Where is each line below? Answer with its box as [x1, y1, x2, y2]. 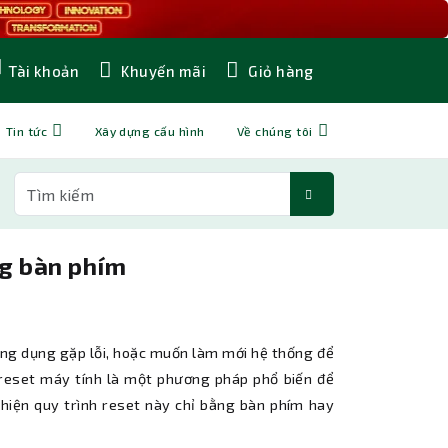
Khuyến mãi [117, 61, 207, 80]
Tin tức [5, 123, 48, 138]
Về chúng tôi [236, 123, 313, 138]
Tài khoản [8, 62, 80, 81]
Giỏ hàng [244, 61, 314, 80]
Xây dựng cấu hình [94, 123, 205, 138]
